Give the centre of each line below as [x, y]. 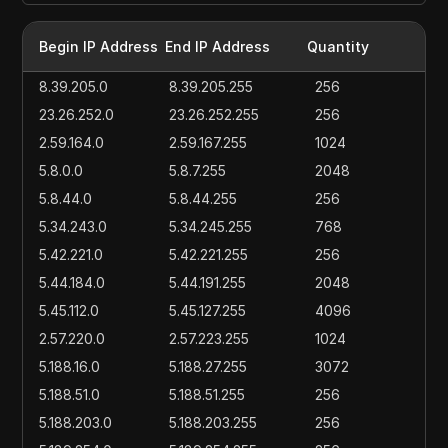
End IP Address [218, 46]
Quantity [337, 46]
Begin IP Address [99, 46]
